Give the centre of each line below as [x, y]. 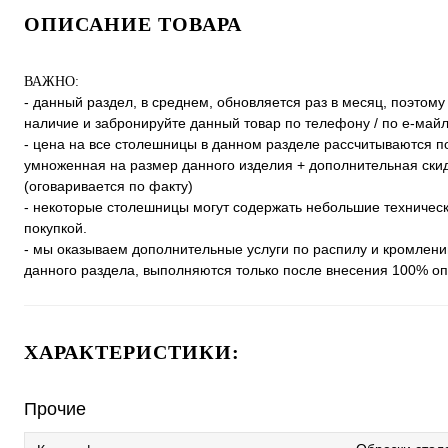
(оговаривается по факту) [108, 186]
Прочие [55, 409]
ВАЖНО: [51, 81]
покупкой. [55, 228]
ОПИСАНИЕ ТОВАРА [133, 24]
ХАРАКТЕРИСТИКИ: [132, 352]
